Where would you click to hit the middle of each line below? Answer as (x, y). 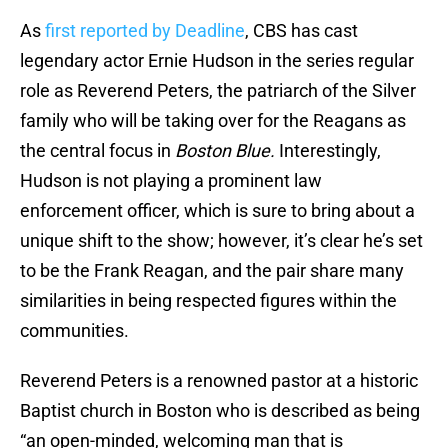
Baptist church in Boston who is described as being (220, 411)
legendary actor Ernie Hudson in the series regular (217, 61)
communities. (76, 331)
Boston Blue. (227, 151)
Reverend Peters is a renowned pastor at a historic (219, 381)
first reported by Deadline (143, 31)
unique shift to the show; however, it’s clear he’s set (221, 241)
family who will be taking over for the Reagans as (213, 121)
